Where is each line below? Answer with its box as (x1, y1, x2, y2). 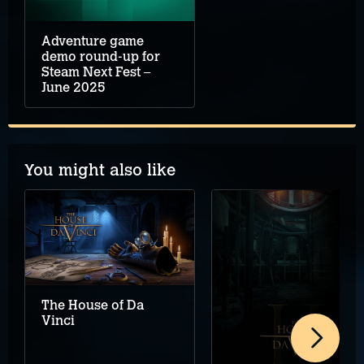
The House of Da (41, 297, 144, 314)
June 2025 (41, 79, 106, 95)
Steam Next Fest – (41, 63, 150, 80)
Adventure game (41, 32, 144, 49)
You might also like (24, 159, 175, 180)
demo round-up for (41, 48, 160, 64)
